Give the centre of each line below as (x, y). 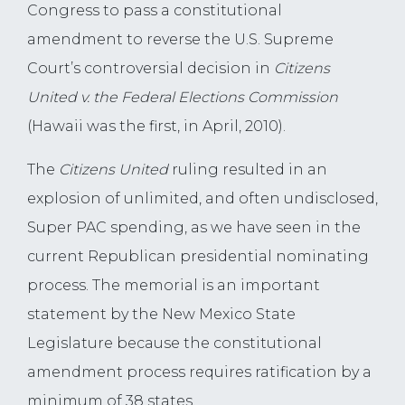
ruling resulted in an (250, 170)
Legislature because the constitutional (174, 344)
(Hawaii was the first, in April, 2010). (156, 127)
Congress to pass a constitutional (155, 11)
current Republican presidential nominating (198, 257)
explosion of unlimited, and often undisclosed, (202, 199)
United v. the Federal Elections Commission (183, 98)
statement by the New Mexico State (161, 315)
